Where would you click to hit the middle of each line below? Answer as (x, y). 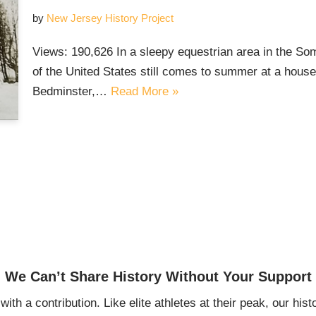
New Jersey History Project (110, 18)
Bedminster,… (71, 91)
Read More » (144, 91)
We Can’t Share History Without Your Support (158, 277)
